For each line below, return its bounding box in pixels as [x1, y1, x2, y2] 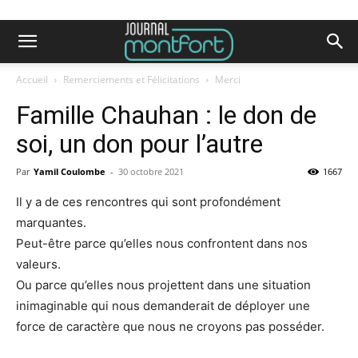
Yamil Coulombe [34, 165, 105, 177]
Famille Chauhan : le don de [16, 100, 316, 130]
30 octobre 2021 [118, 165, 184, 177]
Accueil [16, 73, 48, 86]
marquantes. [16, 215, 86, 230]
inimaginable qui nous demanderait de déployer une [16, 298, 310, 313]
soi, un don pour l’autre [16, 129, 263, 159]
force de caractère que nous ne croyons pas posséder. [16, 319, 324, 334]
